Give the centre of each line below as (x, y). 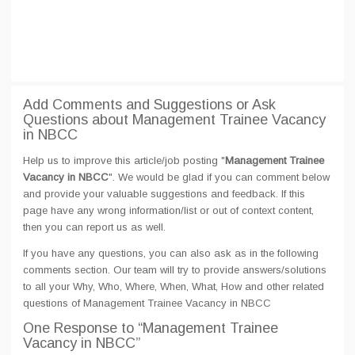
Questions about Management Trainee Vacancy (174, 120)
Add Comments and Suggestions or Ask (149, 105)
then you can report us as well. (94, 227)
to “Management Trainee (200, 328)
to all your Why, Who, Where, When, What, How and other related (174, 286)
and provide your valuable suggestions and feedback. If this (164, 194)
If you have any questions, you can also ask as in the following (171, 253)
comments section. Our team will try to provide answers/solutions (175, 270)
